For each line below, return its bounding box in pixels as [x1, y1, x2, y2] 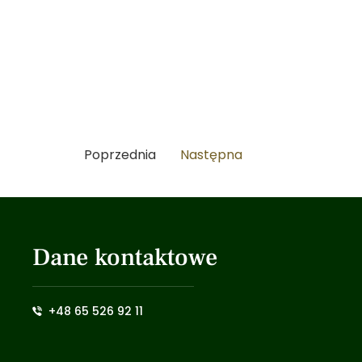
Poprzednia [84, 145, 156, 164]
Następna [180, 145, 242, 164]
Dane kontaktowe [32, 241, 218, 273]
